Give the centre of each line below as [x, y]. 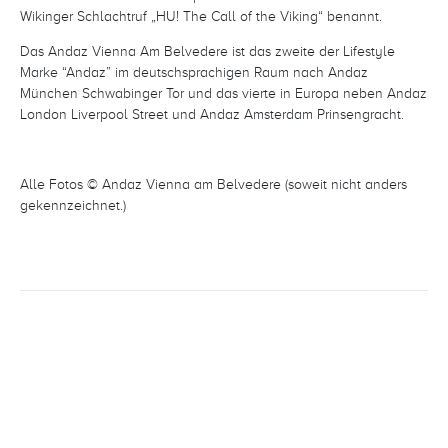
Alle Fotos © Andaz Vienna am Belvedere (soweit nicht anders [213, 183]
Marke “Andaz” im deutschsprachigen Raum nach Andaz [194, 71]
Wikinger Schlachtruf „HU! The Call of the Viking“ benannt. [201, 15]
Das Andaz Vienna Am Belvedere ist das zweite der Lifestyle [207, 50]
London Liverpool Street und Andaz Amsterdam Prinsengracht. [212, 113]
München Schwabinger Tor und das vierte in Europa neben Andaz [223, 92]
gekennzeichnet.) [73, 204]
